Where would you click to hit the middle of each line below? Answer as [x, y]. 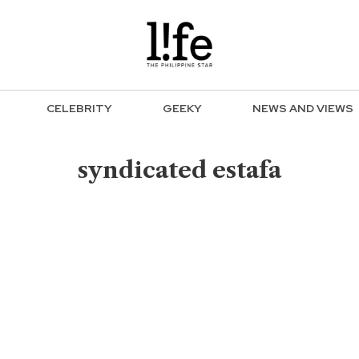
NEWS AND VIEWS [303, 109]
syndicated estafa [179, 170]
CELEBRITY [79, 109]
